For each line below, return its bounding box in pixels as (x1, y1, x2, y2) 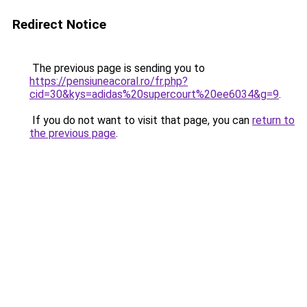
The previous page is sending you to (29, 62, 205, 75)
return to (252, 114, 295, 127)
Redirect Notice (12, 16, 106, 32)
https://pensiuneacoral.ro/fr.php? (29, 75, 188, 88)
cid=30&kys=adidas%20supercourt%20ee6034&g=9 (29, 88, 279, 101)
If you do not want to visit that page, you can (29, 114, 252, 127)
